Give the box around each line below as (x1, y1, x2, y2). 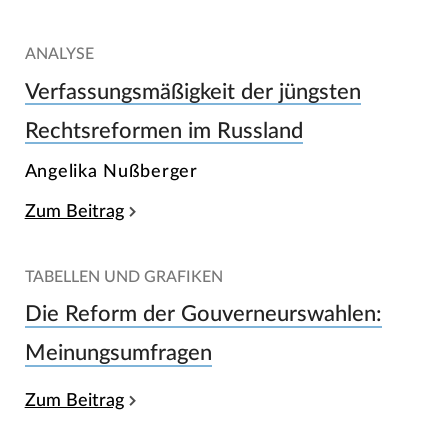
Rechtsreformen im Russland (24, 120, 303, 143)
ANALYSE (24, 46, 94, 63)
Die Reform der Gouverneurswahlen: (24, 303, 382, 326)
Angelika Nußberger (24, 161, 198, 181)
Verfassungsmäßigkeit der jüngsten (24, 81, 361, 104)
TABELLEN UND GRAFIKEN (24, 268, 223, 285)
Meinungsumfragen (24, 342, 212, 365)
